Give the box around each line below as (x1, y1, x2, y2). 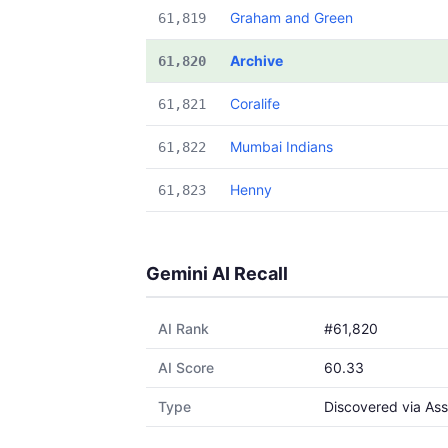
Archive (230, 52, 283, 69)
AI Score (158, 359, 214, 376)
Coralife (230, 95, 280, 112)
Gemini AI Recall (146, 263, 288, 284)
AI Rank (158, 320, 209, 337)
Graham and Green (230, 9, 353, 26)
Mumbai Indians (230, 138, 333, 155)
